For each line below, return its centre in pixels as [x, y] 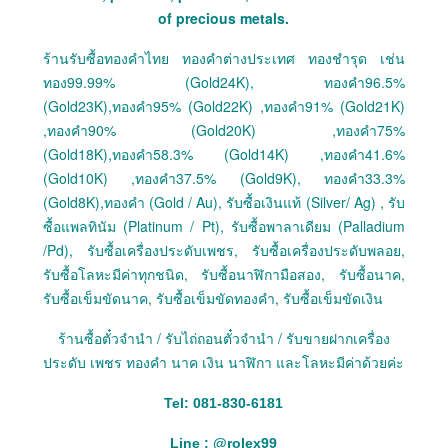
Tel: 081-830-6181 [224, 403]
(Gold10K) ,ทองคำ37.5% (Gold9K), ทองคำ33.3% [224, 178]
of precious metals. [224, 18]
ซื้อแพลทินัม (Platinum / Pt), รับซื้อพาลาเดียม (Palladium [224, 226]
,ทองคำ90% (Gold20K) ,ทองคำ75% [224, 130]
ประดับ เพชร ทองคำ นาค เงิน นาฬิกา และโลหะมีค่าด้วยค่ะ [224, 362]
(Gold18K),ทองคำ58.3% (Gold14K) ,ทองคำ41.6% [224, 154]
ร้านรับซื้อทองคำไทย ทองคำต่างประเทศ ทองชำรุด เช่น [224, 58]
